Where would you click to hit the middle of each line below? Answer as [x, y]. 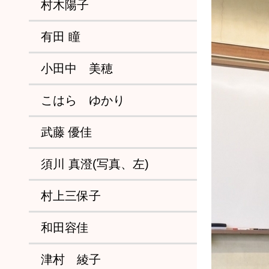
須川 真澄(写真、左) [95, 164]
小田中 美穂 [77, 68]
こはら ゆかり [83, 100]
